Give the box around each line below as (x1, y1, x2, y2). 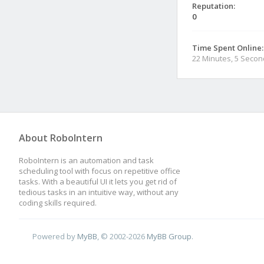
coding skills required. (19, 197, 97, 208)
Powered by (32, 230, 78, 242)
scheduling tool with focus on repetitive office (19, 166, 180, 176)
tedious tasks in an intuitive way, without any (19, 187, 179, 197)
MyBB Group (147, 230, 192, 242)
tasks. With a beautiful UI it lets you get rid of (19, 176, 177, 187)
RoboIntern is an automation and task (19, 155, 154, 166)
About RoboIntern (19, 131, 103, 144)
